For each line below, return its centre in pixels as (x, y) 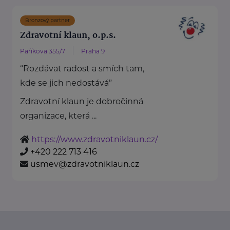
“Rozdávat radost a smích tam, (82, 69)
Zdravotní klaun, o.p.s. (68, 36)
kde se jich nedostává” (66, 83)
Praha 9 (93, 51)
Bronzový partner (47, 21)
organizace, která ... (58, 116)
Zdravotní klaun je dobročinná (82, 102)
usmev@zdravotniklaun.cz (85, 164)
